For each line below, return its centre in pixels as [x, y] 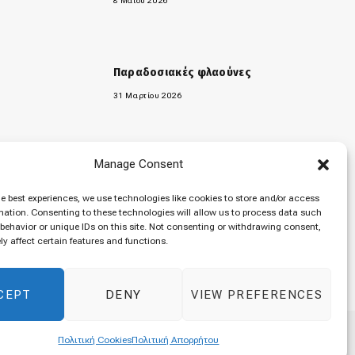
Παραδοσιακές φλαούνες [182, 72]
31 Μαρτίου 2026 [148, 95]
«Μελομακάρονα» [163, 167]
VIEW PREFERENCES [257, 294]
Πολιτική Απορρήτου [176, 340]
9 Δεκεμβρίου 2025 [152, 190]
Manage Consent [139, 164]
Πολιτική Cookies [95, 340]
